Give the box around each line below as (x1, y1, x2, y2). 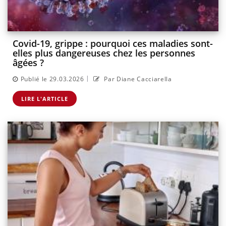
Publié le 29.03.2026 (20, 74, 84, 83)
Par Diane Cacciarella (102, 74, 172, 83)
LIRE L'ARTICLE (21, 94, 68, 102)
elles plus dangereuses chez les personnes (13, 47, 195, 60)
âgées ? (13, 56, 44, 69)
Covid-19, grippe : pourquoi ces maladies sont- (13, 37, 213, 50)
